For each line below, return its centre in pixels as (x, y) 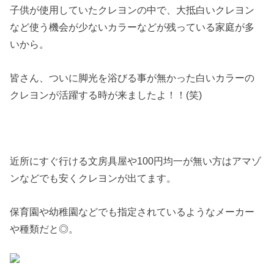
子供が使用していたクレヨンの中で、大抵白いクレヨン (132, 10)
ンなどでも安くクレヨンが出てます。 (93, 178)
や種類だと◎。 (44, 228)
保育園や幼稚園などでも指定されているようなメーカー (132, 211)
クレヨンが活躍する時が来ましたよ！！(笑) (106, 94)
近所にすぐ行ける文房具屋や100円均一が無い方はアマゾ (136, 161)
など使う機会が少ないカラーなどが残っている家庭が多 (132, 27)
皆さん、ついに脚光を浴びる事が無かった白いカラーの (132, 77)
